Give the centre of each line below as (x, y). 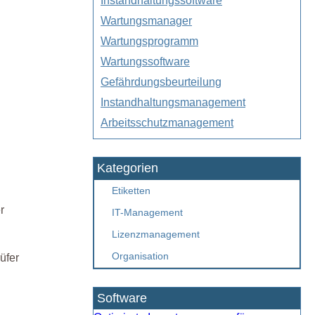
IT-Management (147, 213)
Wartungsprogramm (149, 41)
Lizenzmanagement (156, 234)
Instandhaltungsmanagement (173, 103)
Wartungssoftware (145, 62)
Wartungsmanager (146, 21)
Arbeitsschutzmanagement (167, 123)
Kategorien (128, 168)
